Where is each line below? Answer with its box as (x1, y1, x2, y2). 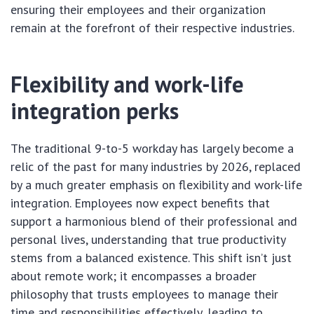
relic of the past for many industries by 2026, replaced (11, 158, 301, 175)
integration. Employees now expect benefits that (11, 195, 270, 212)
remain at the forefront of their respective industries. (11, 20, 294, 36)
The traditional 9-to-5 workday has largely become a (11, 140, 294, 157)
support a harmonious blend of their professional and (11, 213, 297, 230)
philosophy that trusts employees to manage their (11, 286, 278, 303)
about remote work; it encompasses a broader (11, 268, 257, 285)
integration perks (11, 96, 179, 126)
